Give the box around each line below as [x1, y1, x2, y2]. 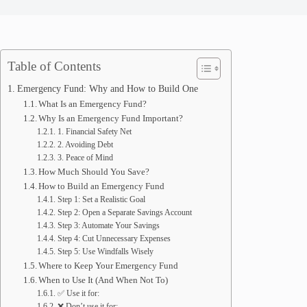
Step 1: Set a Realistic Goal [57, 195, 145, 204]
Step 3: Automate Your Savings [57, 221, 160, 230]
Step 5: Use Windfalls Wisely [57, 247, 153, 256]
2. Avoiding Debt [57, 140, 113, 149]
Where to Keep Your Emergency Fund [38, 260, 179, 271]
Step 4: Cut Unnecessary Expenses [57, 234, 171, 243]
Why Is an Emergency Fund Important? [38, 113, 184, 123]
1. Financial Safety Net [57, 127, 132, 136]
